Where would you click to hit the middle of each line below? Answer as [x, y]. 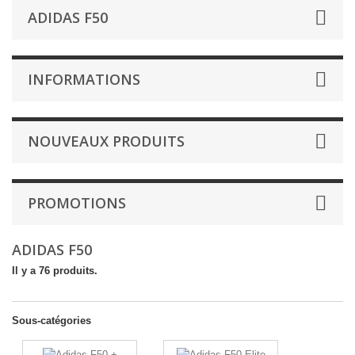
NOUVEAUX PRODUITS [106, 141]
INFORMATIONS [84, 79]
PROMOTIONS [77, 203]
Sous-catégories [52, 321]
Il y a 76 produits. [55, 271]
